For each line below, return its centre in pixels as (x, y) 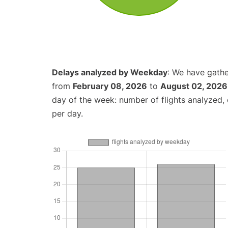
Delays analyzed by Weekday (110, 73)
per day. (67, 114)
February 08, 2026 (110, 86)
